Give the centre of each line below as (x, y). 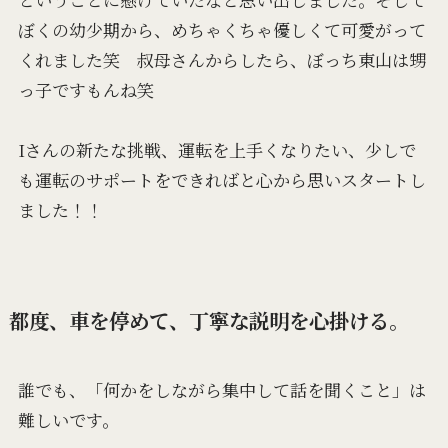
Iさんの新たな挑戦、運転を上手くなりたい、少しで (216, 149)
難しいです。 (68, 420)
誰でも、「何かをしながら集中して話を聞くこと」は (221, 390)
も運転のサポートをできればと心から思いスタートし (221, 179)
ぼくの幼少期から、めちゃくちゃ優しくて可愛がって (221, 29)
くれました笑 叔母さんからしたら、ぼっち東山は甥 (221, 59)
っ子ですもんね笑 (85, 89)
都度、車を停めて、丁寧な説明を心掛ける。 (208, 320)
